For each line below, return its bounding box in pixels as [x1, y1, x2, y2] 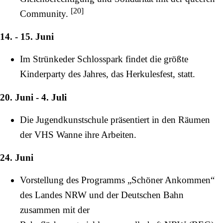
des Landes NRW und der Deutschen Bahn [20, 190, 184, 201]
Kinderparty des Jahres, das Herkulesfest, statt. [20, 69, 195, 80]
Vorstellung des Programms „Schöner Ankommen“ [20, 175, 215, 186]
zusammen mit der [20, 205, 90, 216]
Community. [20, 8, 71, 19]
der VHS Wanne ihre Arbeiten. [20, 129, 136, 140]
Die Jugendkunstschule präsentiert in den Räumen [20, 114, 210, 125]
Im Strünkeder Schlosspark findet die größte [20, 54, 188, 65]
